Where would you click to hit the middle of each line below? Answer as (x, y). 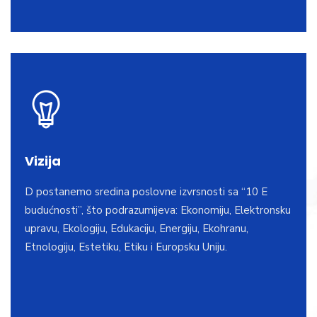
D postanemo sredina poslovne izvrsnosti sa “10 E (146, 191)
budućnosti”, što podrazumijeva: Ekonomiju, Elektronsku (158, 210)
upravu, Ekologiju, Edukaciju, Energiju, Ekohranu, (137, 228)
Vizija (43, 161)
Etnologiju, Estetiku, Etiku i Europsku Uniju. (126, 247)
